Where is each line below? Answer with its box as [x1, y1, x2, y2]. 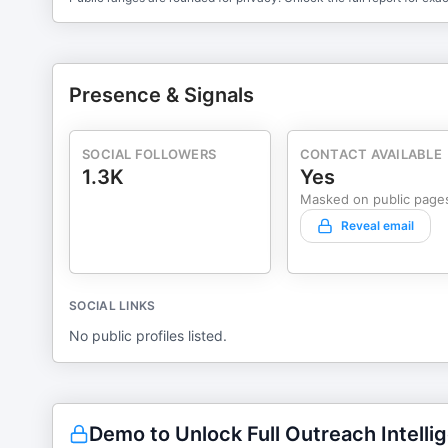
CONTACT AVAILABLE [299, 146, 442, 162]
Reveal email [340, 218, 414, 233]
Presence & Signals [69, 83, 254, 107]
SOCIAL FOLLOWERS [82, 146, 217, 162]
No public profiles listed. [69, 327, 227, 344]
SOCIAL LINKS [69, 298, 156, 313]
